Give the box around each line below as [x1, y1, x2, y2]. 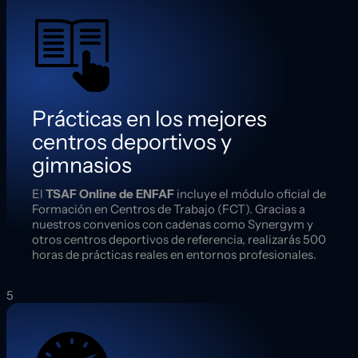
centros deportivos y [32, 129, 232, 156]
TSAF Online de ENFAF [46, 186, 174, 202]
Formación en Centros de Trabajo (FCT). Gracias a [32, 201, 305, 217]
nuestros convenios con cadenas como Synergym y [32, 217, 313, 233]
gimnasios [32, 152, 132, 179]
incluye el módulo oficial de [174, 186, 326, 202]
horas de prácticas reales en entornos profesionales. [32, 247, 316, 263]
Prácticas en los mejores [32, 105, 267, 133]
